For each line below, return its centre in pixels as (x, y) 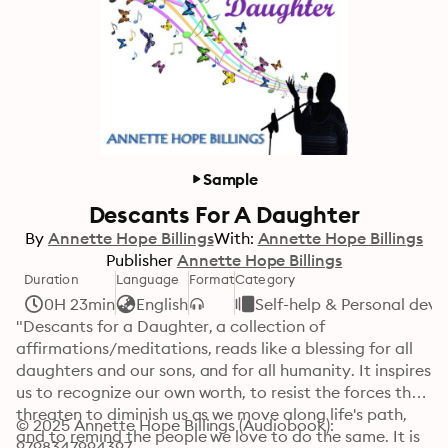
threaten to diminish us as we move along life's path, (211, 414)
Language (147, 279)
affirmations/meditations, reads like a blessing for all (214, 348)
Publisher (139, 260)
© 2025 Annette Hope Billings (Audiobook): (175, 425)
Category (265, 279)
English (161, 304)
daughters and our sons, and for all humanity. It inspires (223, 370)
